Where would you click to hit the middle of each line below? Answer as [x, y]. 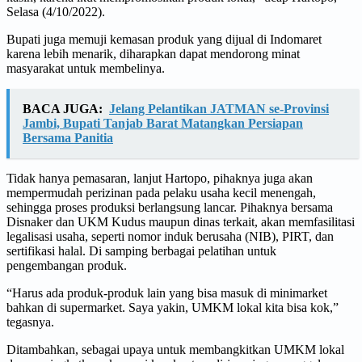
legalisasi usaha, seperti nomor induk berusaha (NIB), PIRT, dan [170, 236]
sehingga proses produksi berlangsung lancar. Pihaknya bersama [170, 207]
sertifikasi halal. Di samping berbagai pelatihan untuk [141, 250]
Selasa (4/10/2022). [56, 11]
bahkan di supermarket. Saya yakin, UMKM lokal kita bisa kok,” [173, 307]
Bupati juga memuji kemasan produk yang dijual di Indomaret [164, 39]
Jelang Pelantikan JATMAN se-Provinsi [219, 108]
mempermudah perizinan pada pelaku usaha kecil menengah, [161, 192]
